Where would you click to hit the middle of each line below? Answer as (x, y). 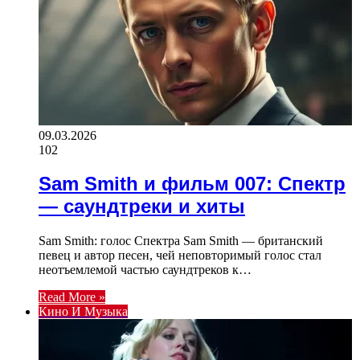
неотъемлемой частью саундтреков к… (145, 270)
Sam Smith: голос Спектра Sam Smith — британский (181, 241)
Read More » (72, 297)
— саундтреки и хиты (142, 207)
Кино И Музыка (83, 312)
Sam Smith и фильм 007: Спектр (192, 184)
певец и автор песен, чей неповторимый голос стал (180, 256)
